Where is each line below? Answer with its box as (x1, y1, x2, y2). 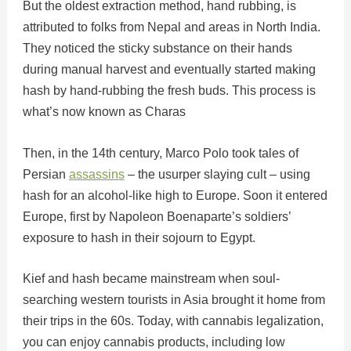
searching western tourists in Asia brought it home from (22, 293, 325, 307)
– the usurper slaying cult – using (124, 167, 310, 181)
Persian (22, 167, 69, 181)
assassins (68, 167, 125, 181)
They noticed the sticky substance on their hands (22, 42, 292, 56)
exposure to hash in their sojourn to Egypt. (22, 230, 259, 244)
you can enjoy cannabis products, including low (22, 335, 285, 349)
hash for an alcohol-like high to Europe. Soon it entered (22, 188, 327, 202)
